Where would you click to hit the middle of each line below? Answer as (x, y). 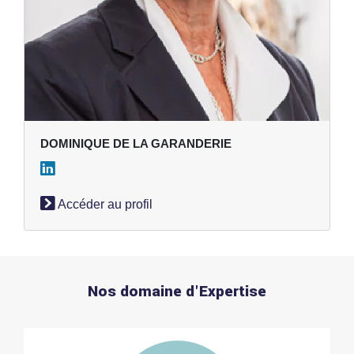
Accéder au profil (104, 204)
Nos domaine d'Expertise (177, 291)
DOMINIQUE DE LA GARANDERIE (136, 143)
